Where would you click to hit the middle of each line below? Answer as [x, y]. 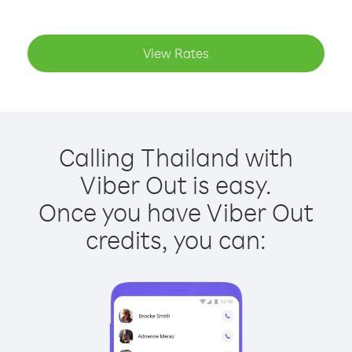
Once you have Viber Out [176, 212]
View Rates [176, 53]
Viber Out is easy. [176, 184]
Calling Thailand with [176, 157]
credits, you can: [176, 239]
